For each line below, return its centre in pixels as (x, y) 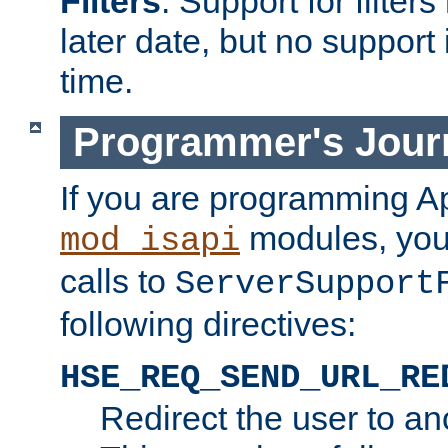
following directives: (208, 323)
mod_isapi (150, 240)
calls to (117, 280)
